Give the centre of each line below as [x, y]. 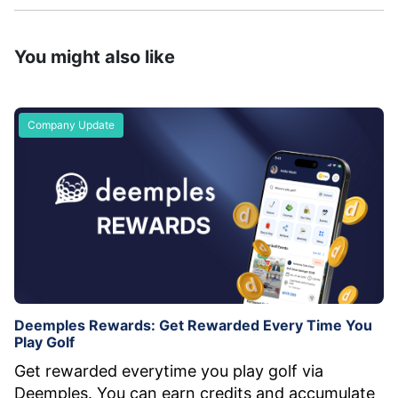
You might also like [95, 56]
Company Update [71, 124]
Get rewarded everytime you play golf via [169, 371]
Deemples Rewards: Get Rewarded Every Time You [193, 326]
